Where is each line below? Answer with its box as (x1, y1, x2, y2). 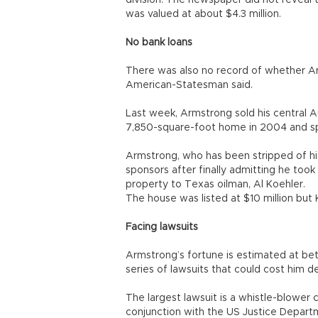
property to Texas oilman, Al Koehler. (126, 180, 305, 190)
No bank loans (126, 38, 192, 48)
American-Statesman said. (126, 80, 253, 90)
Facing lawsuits (126, 222, 198, 232)
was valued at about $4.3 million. (126, 9, 281, 19)
